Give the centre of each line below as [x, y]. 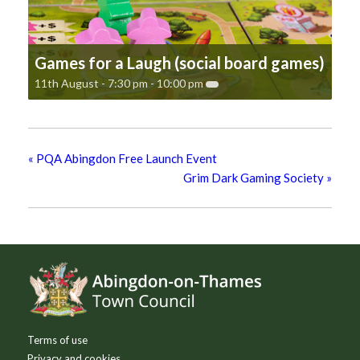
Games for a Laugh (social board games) [180, 62]
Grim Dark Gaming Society [255, 177]
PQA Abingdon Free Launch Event [125, 158]
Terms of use [57, 340]
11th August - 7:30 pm [91, 83]
